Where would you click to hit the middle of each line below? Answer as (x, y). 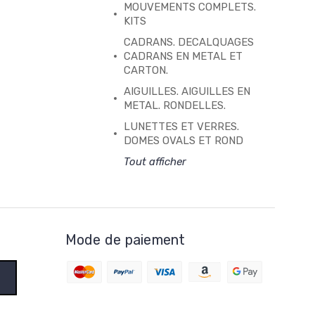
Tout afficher (155, 161)
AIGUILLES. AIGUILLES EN (187, 91)
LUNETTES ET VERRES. (181, 126)
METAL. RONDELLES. (174, 105)
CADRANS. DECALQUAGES (188, 42)
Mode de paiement (125, 239)
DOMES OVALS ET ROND (183, 140)
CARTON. (146, 70)
